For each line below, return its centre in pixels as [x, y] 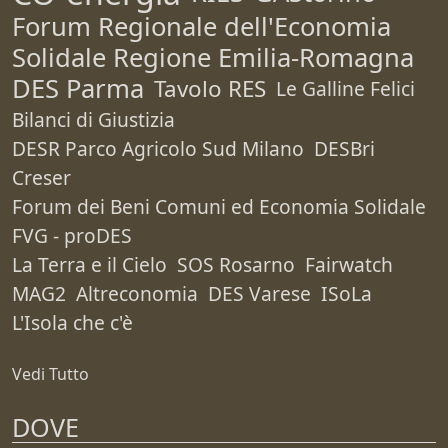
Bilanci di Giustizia [93, 120]
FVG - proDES [72, 236]
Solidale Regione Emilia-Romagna [213, 58]
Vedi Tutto [50, 374]
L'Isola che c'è [72, 323]
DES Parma [78, 89]
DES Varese [259, 294]
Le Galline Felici [345, 89]
